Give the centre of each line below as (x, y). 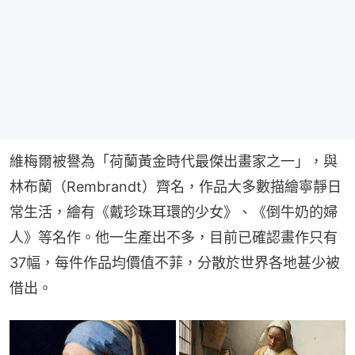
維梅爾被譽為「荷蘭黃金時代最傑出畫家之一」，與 (174, 162)
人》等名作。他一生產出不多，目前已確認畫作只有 (174, 238)
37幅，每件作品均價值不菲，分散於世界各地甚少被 (175, 263)
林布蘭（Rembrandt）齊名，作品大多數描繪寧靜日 (176, 187)
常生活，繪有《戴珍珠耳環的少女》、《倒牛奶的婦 (174, 212)
